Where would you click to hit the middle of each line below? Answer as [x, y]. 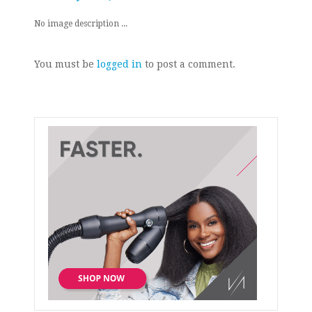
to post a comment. [189, 64]
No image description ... [81, 24]
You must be [65, 64]
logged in [119, 64]
